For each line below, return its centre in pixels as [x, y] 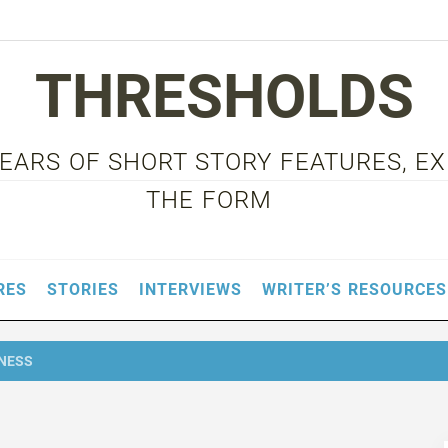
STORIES [83, 289]
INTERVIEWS [191, 289]
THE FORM [209, 200]
